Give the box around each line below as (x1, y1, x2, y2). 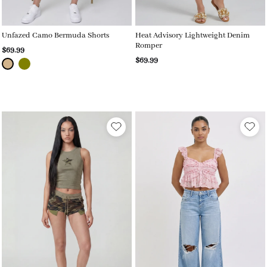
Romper (135, 41, 162, 51)
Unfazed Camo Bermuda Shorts (2, 30, 109, 41)
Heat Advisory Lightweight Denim (135, 30, 250, 41)
